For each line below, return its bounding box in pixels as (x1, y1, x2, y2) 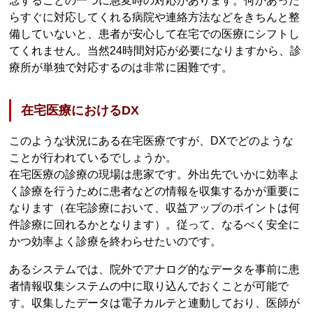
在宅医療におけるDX (21, 103, 140, 117)
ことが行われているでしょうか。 (9, 151, 177, 163)
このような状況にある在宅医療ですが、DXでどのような (9, 134, 294, 147)
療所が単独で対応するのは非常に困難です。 (9, 61, 233, 74)
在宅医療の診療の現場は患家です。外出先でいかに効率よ (9, 168, 300, 180)
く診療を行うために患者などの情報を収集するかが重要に (9, 184, 300, 197)
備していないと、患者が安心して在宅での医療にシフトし (9, 28, 300, 41)
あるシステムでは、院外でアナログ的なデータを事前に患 (9, 263, 300, 275)
